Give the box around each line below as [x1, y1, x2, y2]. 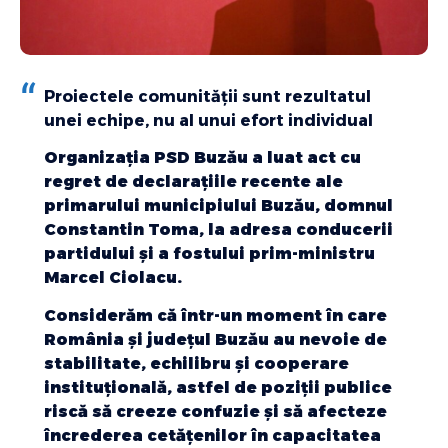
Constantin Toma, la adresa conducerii [44, 220, 393, 240]
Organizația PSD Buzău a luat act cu [44, 148, 361, 168]
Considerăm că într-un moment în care [44, 305, 387, 325]
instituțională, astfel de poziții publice [44, 377, 392, 397]
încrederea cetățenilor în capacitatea [44, 425, 381, 445]
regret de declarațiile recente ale [44, 172, 343, 192]
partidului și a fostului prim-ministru [44, 244, 375, 264]
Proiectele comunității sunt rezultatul [44, 86, 371, 106]
